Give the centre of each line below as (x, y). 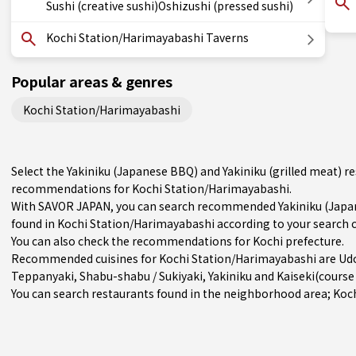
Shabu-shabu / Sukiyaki (141, 276)
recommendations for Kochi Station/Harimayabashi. (151, 188)
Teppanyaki (43, 276)
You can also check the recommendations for (132, 241)
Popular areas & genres (92, 81)
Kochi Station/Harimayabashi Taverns (147, 37)
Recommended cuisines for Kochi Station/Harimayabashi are (175, 258)
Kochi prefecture (297, 241)
